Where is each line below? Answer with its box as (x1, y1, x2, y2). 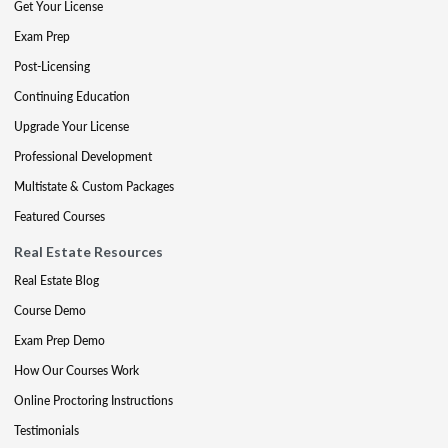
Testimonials (14, 422, 79, 439)
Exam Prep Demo (14, 332, 105, 349)
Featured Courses (14, 208, 105, 225)
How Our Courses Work (14, 362, 139, 379)
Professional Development (14, 148, 152, 165)
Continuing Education (14, 88, 130, 105)
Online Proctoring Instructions (14, 392, 173, 409)
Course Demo (14, 302, 86, 319)
